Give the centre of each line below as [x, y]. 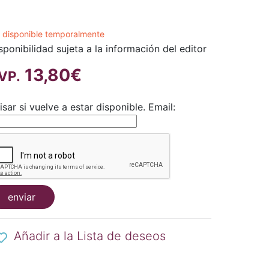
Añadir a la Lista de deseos [90, 236]
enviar [22, 197]
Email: [162, 107]
